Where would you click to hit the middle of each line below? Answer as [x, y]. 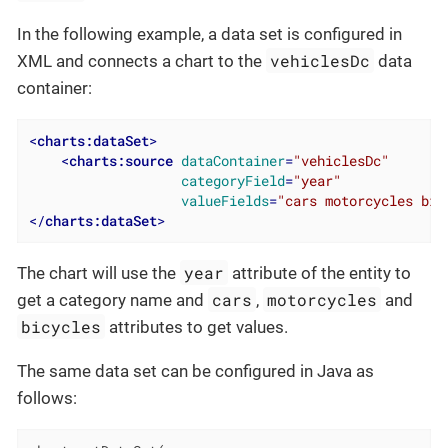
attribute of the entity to [320, 272]
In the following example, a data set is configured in [209, 33]
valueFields [224, 200]
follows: [47, 397]
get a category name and [112, 299]
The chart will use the [98, 272]
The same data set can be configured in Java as [195, 370]
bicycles [61, 326]
